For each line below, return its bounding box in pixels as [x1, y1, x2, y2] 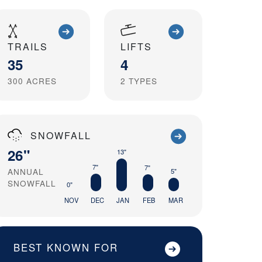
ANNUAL [8, 166, 44, 178]
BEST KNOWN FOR [13, 240, 118, 255]
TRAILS [8, 39, 48, 53]
